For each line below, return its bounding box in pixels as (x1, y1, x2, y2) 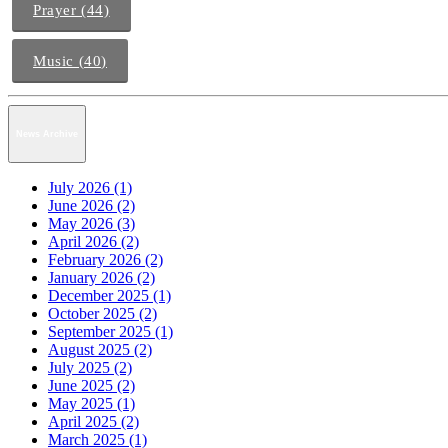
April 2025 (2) (48, 412, 139, 430)
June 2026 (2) (48, 196, 135, 214)
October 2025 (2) (48, 304, 157, 322)
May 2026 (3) (48, 214, 135, 232)
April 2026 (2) (48, 232, 139, 250)
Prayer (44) (33, 2, 110, 18)
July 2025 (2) (48, 358, 132, 376)
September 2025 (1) (48, 322, 173, 340)
